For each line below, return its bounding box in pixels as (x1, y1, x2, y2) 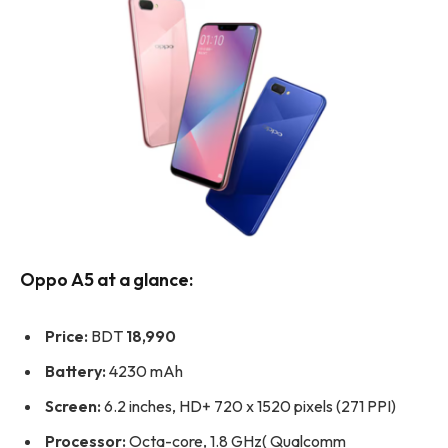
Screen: (45, 396, 101, 417)
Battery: (45, 361, 106, 382)
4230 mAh (106, 361, 183, 382)
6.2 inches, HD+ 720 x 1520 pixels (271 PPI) (101, 396, 396, 417)
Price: (45, 326, 88, 347)
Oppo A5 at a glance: (20, 268, 193, 292)
